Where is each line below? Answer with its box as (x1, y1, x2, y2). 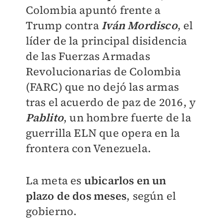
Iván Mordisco (102, 17, 177, 33)
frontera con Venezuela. (25, 140, 152, 156)
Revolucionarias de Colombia (25, 63, 181, 79)
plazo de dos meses (25, 188, 127, 203)
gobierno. (25, 203, 77, 219)
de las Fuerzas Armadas (25, 48, 150, 63)
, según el (126, 188, 176, 203)
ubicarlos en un (81, 172, 166, 188)
